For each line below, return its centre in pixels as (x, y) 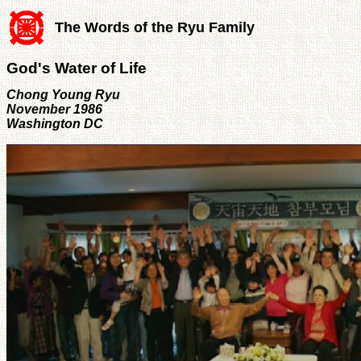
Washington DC (55, 123)
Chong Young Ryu (63, 94)
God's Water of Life (77, 68)
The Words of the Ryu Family (155, 27)
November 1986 (54, 109)
